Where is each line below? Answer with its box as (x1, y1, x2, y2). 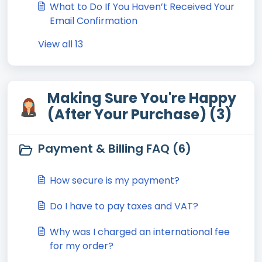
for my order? (50, 239, 113, 253)
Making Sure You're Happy (47, 88, 236, 108)
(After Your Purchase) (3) (47, 105, 232, 124)
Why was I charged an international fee (50, 225, 230, 239)
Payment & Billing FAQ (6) (38, 140, 191, 157)
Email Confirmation (50, 14, 137, 27)
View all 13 (38, 37, 83, 51)
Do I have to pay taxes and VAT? (50, 199, 198, 213)
